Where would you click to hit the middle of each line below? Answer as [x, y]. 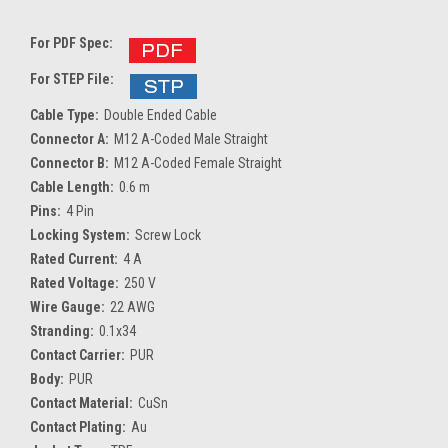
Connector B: [69, 162]
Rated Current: [74, 258]
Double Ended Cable [160, 114]
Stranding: [62, 330]
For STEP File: [72, 78]
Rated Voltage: [74, 282]
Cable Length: [72, 186]
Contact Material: [81, 402]
